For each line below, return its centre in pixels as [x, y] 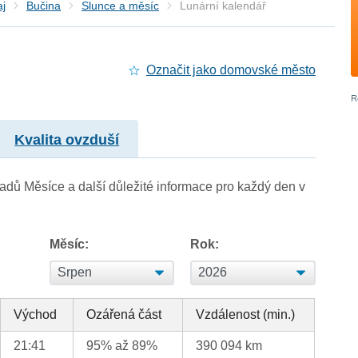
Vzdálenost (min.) [246, 314]
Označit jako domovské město [231, 70]
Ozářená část [124, 314]
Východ [36, 314]
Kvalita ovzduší [67, 139]
